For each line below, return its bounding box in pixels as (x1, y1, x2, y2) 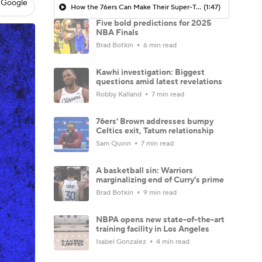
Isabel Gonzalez (96, 237, 148, 246)
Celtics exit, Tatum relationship (96, 125, 214, 136)
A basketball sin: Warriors (96, 165, 193, 176)
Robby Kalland (96, 89, 143, 99)
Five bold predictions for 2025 (96, 18, 211, 29)
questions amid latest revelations (96, 76, 222, 87)
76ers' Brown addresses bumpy (96, 116, 213, 127)
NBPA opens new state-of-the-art (96, 214, 225, 225)
